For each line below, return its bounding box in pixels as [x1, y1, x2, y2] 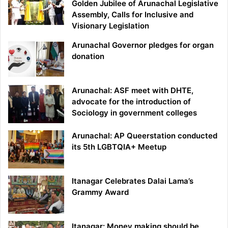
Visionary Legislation [72, 20, 149, 31]
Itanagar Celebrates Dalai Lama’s [72, 176, 193, 186]
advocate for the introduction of [72, 96, 191, 106]
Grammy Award [72, 187, 129, 197]
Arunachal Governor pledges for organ [72, 40, 214, 50]
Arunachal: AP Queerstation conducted [72, 130, 217, 140]
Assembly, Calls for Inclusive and [72, 9, 193, 19]
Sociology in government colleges [72, 107, 197, 118]
